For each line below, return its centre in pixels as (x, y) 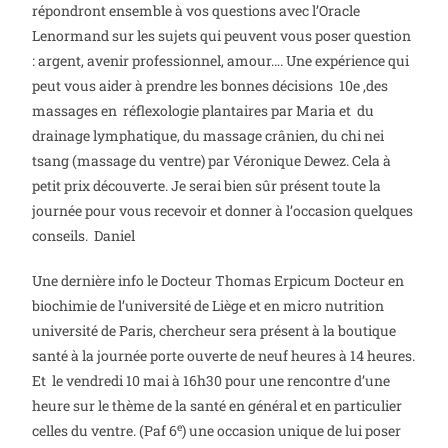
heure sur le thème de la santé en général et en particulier (217, 405)
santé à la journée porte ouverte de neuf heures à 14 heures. (224, 355)
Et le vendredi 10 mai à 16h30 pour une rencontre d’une (211, 380)
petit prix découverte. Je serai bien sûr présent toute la (207, 185)
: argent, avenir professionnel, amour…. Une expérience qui (221, 60)
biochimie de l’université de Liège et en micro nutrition (208, 305)
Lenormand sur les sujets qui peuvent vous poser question (222, 35)
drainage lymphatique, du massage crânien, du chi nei (208, 135)
